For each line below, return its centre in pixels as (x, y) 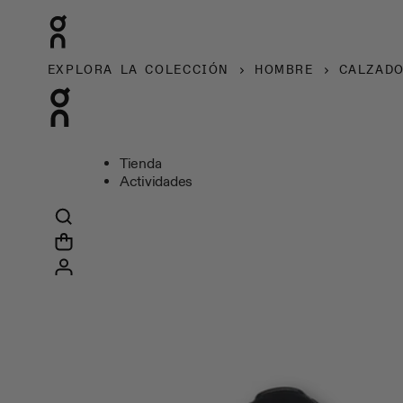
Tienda (140, 164)
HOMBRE (284, 70)
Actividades (156, 182)
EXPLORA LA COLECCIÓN (138, 70)
